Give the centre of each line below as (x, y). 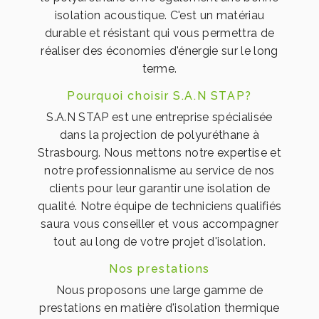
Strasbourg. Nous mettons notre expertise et (159, 153)
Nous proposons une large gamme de (159, 291)
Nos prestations (159, 269)
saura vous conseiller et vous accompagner (159, 224)
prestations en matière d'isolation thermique (159, 308)
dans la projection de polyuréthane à (159, 135)
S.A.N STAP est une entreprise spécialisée (159, 117)
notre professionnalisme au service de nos (159, 171)
